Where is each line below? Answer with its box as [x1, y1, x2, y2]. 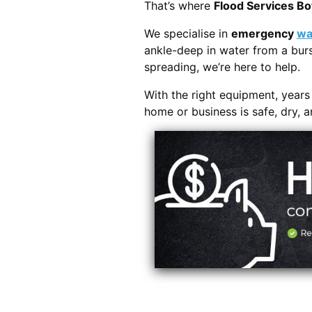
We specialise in [144, 26, 231, 40]
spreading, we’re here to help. [144, 60, 300, 74]
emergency [231, 26, 297, 40]
